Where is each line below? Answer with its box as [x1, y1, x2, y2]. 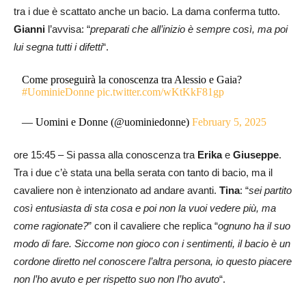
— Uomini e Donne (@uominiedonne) [22, 116, 193, 128]
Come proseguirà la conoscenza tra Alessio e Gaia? [22, 74, 242, 86]
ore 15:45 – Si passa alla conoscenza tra [14, 149, 197, 161]
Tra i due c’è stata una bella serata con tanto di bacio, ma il [14, 167, 273, 179]
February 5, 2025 [192, 116, 267, 128]
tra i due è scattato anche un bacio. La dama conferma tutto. [14, 5, 280, 18]
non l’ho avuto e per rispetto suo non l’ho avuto [14, 273, 219, 286]
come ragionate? [14, 220, 88, 232]
